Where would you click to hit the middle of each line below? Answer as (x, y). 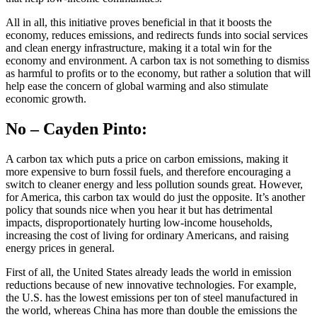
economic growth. (46, 98)
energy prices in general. (60, 248)
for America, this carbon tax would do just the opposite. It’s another (155, 197)
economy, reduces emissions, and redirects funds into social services (157, 35)
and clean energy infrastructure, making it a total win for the (139, 47)
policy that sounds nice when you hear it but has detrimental (139, 209)
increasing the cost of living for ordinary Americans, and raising (147, 235)
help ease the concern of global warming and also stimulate (137, 86)
